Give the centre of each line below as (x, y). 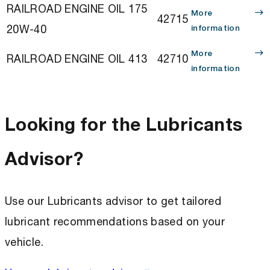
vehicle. (24, 242)
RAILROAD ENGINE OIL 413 (77, 59)
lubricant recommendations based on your (115, 221)
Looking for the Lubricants (124, 124)
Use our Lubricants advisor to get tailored (113, 201)
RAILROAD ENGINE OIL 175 (77, 9)
